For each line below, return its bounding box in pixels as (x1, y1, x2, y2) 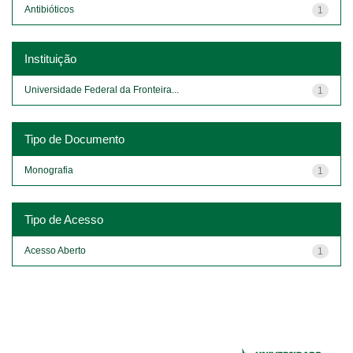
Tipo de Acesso (24, 212, 103, 226)
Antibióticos (24, 3, 74, 15)
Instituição (24, 51, 76, 65)
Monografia (24, 164, 73, 176)
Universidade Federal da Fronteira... (24, 84, 179, 95)
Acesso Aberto (24, 244, 86, 256)
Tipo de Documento (24, 132, 124, 146)
